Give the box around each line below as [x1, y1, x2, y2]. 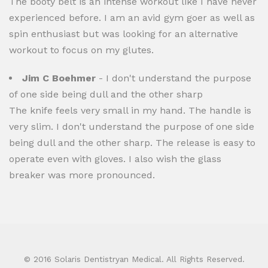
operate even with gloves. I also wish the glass [9, 153, 221, 165]
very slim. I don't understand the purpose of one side [9, 121, 254, 132]
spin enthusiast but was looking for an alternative [9, 28, 238, 39]
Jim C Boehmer [22, 72, 96, 84]
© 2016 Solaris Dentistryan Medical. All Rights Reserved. [23, 254, 245, 264]
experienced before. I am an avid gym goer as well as [9, 12, 255, 23]
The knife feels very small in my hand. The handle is [9, 105, 251, 116]
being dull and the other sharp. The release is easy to [9, 137, 255, 148]
